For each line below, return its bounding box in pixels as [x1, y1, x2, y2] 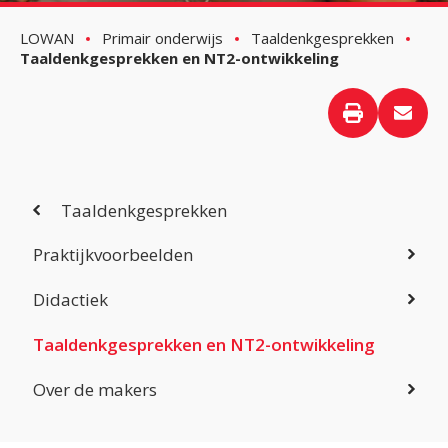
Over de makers [33, 377, 157, 401]
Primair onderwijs [102, 27, 223, 48]
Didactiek [33, 287, 108, 311]
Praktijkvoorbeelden [33, 242, 193, 266]
